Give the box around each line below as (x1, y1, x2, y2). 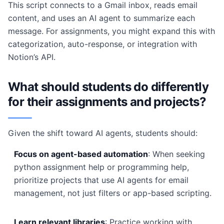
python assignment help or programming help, (14, 162, 189, 172)
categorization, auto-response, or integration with (8, 39, 197, 49)
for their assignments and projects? (8, 94, 206, 109)
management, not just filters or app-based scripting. (14, 188, 211, 198)
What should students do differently (8, 79, 208, 94)
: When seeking (148, 149, 205, 159)
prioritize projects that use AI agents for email (14, 175, 188, 185)
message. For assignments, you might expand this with (8, 26, 215, 36)
